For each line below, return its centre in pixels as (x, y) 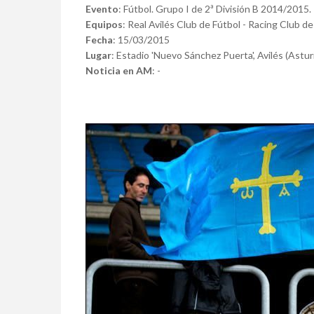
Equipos (104, 24)
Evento (102, 8)
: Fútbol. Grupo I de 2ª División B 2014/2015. (215, 8)
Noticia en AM (119, 70)
